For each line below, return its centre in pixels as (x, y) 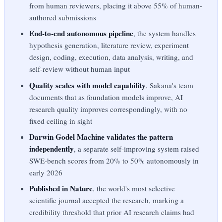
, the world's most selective (134, 189)
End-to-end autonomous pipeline (82, 33)
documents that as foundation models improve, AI (106, 97)
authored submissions (63, 17)
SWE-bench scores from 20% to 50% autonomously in (114, 160)
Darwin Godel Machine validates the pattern (101, 137)
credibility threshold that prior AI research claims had (112, 212)
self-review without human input (80, 69)
